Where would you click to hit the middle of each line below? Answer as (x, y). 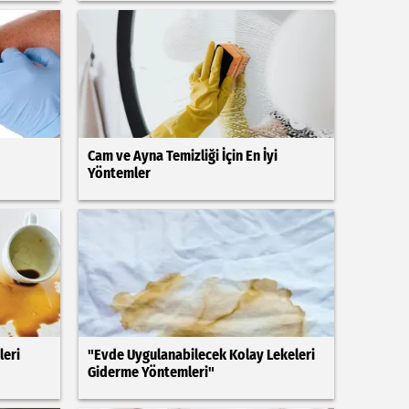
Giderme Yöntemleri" (151, 372)
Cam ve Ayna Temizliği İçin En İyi (182, 156)
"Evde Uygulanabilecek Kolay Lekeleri (201, 355)
